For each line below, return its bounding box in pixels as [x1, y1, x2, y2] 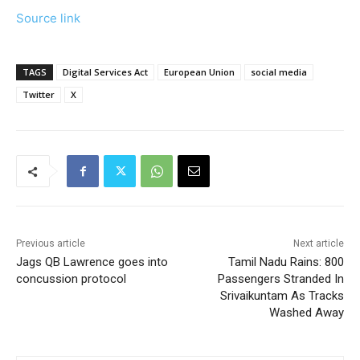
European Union [164, 66, 235, 79]
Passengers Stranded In [217, 272, 344, 287]
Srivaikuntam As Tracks [219, 288, 344, 304]
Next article [292, 238, 344, 250]
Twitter [22, 88, 55, 101]
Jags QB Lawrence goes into [16, 255, 168, 270]
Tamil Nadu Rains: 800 [227, 255, 344, 270]
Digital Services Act [63, 66, 148, 79]
